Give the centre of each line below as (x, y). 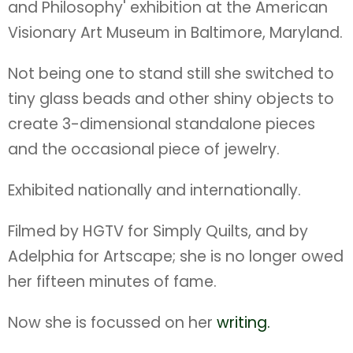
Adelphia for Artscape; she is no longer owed (176, 256)
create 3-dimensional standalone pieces (162, 124)
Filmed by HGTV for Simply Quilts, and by (158, 231)
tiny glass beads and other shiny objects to (171, 99)
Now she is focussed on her (112, 323)
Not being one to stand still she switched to (171, 74)
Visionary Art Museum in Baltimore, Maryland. (175, 33)
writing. (243, 323)
